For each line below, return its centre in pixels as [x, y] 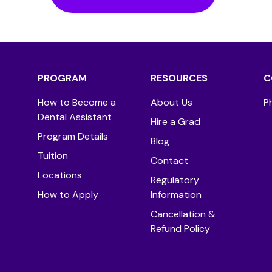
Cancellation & [183, 214]
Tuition [53, 156]
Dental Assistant [75, 117]
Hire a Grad [175, 122]
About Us [172, 103]
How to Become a [77, 103]
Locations [60, 175]
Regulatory [175, 180]
